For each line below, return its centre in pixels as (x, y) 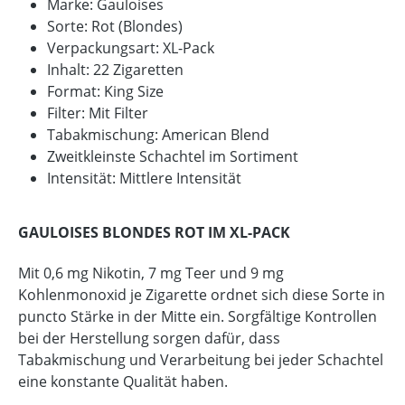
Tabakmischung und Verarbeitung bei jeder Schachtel (201, 359)
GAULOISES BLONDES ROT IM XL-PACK (154, 232)
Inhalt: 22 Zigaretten (115, 69)
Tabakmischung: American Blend (158, 134)
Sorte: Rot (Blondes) (115, 26)
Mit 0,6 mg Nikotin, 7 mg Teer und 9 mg (151, 273)
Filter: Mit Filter (98, 113)
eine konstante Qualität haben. (123, 381)
